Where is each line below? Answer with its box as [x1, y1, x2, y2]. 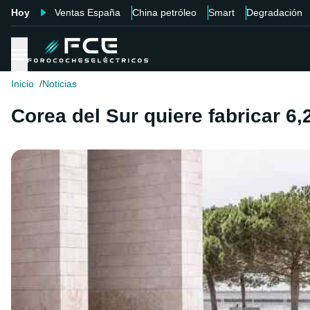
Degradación [246, 7, 302, 18]
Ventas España [55, 7, 120, 18]
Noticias [42, 78, 77, 90]
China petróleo [132, 7, 197, 18]
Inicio [11, 78, 34, 90]
